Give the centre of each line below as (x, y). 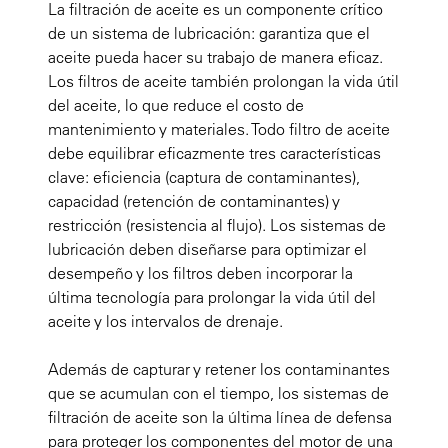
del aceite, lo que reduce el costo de (176, 105)
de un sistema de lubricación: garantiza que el (209, 33)
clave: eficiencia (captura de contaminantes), (204, 177)
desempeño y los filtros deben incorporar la (200, 273)
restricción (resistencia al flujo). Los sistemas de (217, 225)
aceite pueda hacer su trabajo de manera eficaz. (215, 57)
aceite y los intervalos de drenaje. (165, 321)
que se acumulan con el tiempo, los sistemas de (218, 393)
